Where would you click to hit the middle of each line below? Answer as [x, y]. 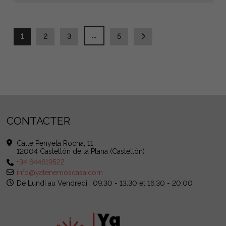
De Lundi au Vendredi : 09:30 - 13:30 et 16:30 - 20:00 [105, 183]
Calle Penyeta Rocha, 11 [55, 144]
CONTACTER [39, 121]
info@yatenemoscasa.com [60, 173]
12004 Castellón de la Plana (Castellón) [81, 152]
